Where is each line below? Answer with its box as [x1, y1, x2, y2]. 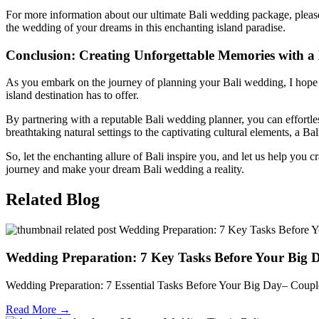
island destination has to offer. [6, 89, 139, 102]
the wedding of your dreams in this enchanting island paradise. [6, 21, 286, 33]
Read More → [6, 303, 70, 315]
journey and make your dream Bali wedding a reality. [6, 163, 244, 176]
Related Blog [6, 190, 100, 209]
